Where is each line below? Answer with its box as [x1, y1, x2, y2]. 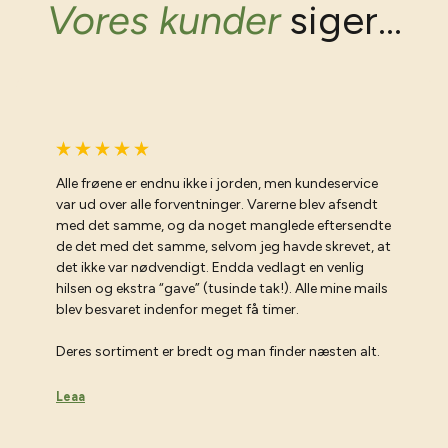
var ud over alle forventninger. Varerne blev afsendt [56, 195, 378, 213]
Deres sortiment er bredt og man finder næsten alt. [56, 342, 380, 360]
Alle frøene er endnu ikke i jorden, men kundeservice [56, 174, 378, 192]
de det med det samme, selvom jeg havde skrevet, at [56, 237, 391, 255]
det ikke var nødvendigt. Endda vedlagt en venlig [56, 258, 364, 276]
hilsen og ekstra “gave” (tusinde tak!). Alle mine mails [56, 279, 388, 297]
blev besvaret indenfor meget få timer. [56, 300, 299, 318]
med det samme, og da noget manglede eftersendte [56, 216, 391, 234]
